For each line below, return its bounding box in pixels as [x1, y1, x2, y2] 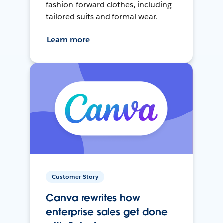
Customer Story [52, 172, 99, 181]
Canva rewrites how [46, 191, 141, 204]
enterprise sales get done [46, 205, 168, 218]
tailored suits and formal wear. [46, 11, 158, 22]
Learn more [47, 34, 90, 45]
